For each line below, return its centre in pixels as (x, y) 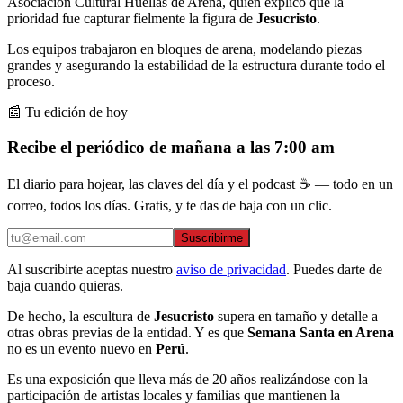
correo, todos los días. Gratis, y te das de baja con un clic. (170, 206)
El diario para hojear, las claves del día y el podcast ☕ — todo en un (200, 184)
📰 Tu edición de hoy (67, 112)
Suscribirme (212, 238)
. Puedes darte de (334, 270)
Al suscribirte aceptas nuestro (90, 270)
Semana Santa (291, 333)
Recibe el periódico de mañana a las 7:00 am (171, 147)
